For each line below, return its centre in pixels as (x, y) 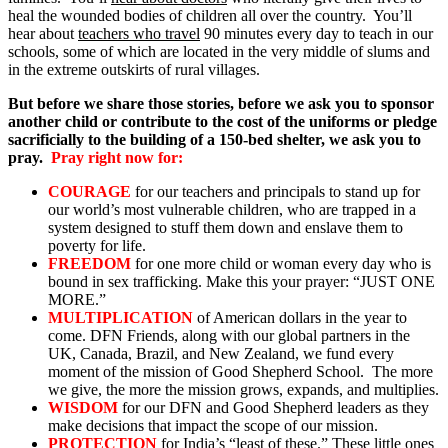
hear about (43, 34)
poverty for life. (97, 246)
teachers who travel (139, 34)
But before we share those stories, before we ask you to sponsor (221, 104)
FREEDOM (89, 264)
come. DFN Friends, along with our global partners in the (229, 336)
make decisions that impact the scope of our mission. (213, 426)
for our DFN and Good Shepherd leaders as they (273, 408)
